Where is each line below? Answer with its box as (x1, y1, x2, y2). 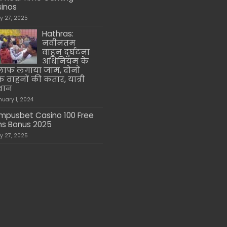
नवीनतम (42, 37, 76, 48)
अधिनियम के (42, 55, 89, 66)
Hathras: (42, 28, 74, 39)
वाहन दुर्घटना (42, 46, 90, 57)
